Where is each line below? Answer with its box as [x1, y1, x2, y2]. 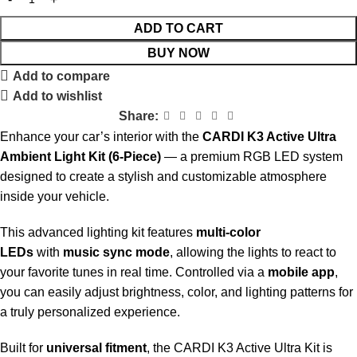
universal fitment [46, 341, 147, 355]
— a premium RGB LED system [161, 150, 343, 163]
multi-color [196, 226, 261, 239]
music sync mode [63, 245, 170, 259]
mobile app [268, 265, 335, 279]
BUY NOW [147, 46, 210, 60]
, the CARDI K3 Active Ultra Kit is [147, 341, 332, 355]
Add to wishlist [13, 88, 103, 103]
